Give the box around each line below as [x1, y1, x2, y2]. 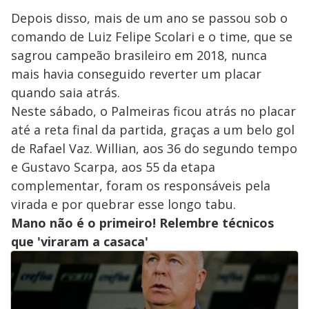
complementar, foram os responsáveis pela [11, 177, 270, 195]
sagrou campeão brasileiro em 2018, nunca [11, 47, 267, 64]
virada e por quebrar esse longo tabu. [11, 196, 236, 213]
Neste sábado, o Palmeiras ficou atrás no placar [11, 103, 296, 120]
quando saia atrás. [11, 84, 120, 101]
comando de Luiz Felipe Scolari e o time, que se [11, 28, 292, 46]
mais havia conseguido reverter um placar [11, 66, 261, 83]
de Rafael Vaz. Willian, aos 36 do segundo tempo [11, 140, 297, 157]
